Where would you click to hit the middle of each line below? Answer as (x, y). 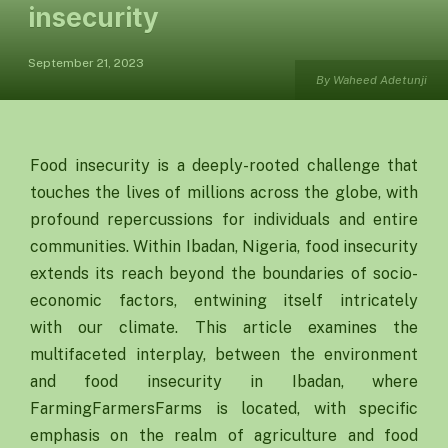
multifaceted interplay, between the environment (224, 354)
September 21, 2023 (86, 63)
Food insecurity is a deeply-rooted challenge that (224, 165)
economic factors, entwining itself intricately (224, 300)
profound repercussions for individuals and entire (224, 219)
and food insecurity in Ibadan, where (224, 381)
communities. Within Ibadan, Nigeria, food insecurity (224, 246)
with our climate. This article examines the (224, 327)
